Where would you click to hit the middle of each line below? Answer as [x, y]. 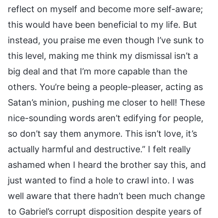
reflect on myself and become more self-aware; [105, 9]
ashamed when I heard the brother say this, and [107, 164]
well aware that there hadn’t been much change [106, 196]
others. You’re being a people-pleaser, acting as [105, 87]
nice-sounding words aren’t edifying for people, [106, 118]
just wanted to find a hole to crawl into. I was [101, 180]
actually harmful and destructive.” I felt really [99, 149]
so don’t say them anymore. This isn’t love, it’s [102, 133]
